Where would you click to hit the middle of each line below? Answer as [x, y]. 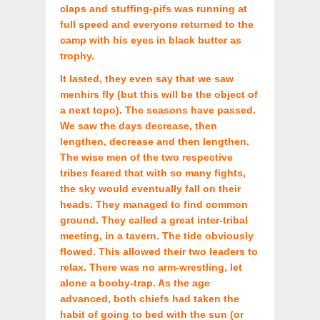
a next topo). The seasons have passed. [158, 110]
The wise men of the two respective [146, 157]
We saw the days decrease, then [139, 126]
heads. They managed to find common [154, 205]
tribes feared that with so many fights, [153, 173]
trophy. [77, 56]
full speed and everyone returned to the [157, 25]
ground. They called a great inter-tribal [154, 220]
